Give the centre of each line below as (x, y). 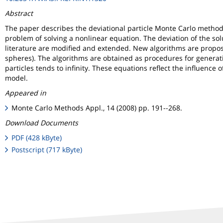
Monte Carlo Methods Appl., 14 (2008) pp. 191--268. (97, 108)
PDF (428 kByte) (37, 138)
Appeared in (26, 93)
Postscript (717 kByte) (47, 150)
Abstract (19, 13)
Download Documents (42, 123)
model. (16, 78)
